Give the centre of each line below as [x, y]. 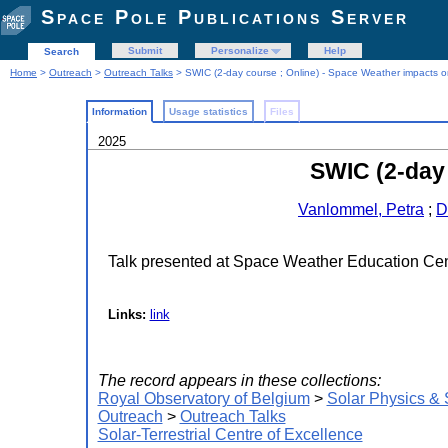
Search [61, 51]
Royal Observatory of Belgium [203, 398]
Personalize [240, 50]
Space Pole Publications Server [225, 17]
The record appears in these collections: [239, 380]
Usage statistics [208, 111]
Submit [145, 50]
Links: [128, 314]
